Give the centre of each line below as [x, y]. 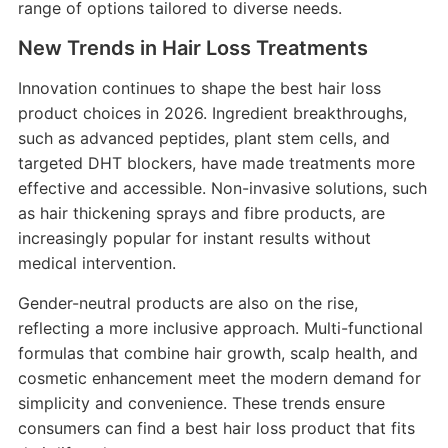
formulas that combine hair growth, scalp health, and [217, 352]
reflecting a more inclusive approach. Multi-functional [220, 327]
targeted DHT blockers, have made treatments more [216, 162]
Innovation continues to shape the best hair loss [199, 87]
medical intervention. [96, 262]
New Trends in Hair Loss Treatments [192, 47]
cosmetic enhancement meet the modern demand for [219, 377]
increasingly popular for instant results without [194, 237]
